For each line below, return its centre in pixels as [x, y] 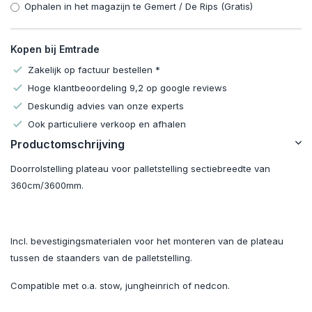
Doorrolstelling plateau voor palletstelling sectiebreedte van [140, 169]
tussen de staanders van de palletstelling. [101, 258]
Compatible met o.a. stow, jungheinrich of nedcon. [120, 286]
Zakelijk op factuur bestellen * [94, 70]
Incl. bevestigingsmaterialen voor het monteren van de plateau [147, 241]
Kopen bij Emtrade [55, 49]
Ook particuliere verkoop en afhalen [107, 124]
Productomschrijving [68, 145]
